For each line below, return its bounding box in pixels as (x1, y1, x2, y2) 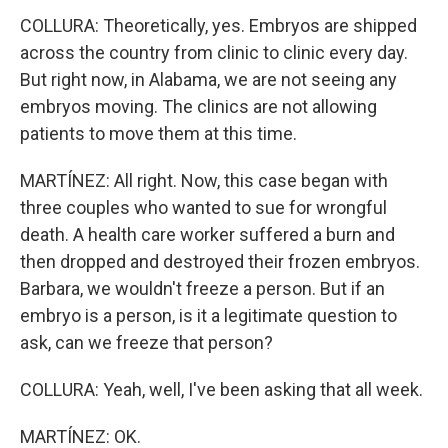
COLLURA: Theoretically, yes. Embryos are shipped (20, 15, 417, 36)
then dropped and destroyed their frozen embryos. (20, 251, 420, 272)
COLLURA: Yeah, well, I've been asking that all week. (20, 379, 423, 400)
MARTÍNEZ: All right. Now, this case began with (20, 170, 388, 191)
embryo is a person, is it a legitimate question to (20, 305, 397, 326)
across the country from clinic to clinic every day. (20, 42, 408, 63)
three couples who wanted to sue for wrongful (20, 197, 387, 218)
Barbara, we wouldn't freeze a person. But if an (20, 278, 385, 299)
